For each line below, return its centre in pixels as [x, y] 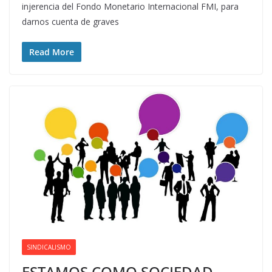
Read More [52, 52]
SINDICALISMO [49, 247]
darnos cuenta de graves [70, 22]
